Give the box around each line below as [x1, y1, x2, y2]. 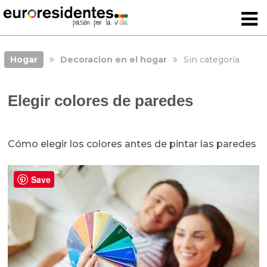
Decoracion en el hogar [60, 54, 167, 65]
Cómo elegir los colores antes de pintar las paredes [8, 138, 257, 150]
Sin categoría [183, 54, 240, 65]
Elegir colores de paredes [8, 92, 194, 110]
